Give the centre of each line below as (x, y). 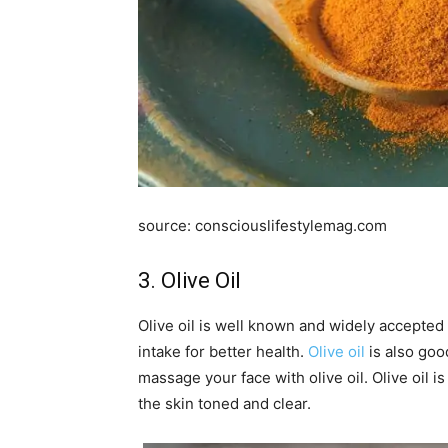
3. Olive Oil (189, 280)
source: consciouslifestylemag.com (262, 225)
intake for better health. (223, 351)
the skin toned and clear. (224, 403)
